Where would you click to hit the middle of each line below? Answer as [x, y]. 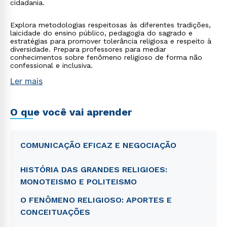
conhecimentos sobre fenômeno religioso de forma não [106, 57]
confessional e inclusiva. [51, 65]
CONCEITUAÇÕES [55, 212]
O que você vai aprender [71, 112]
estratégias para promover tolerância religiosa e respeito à [111, 41]
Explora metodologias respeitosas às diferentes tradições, [110, 25]
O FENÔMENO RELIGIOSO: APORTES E [96, 200]
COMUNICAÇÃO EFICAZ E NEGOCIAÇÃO [98, 145]
